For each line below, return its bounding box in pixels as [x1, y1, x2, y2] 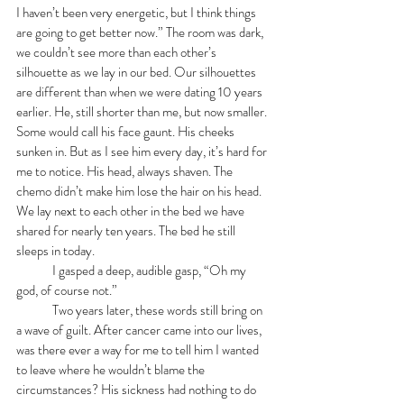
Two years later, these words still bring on [16, 299, 52, 320]
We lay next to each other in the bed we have [16, 200, 247, 221]
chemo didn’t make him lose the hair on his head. [16, 180, 264, 201]
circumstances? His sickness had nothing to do [16, 379, 259, 399]
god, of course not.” [16, 280, 117, 300]
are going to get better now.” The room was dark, [16, 22, 266, 42]
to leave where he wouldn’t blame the [16, 359, 207, 380]
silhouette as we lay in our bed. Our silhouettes [16, 61, 259, 82]
